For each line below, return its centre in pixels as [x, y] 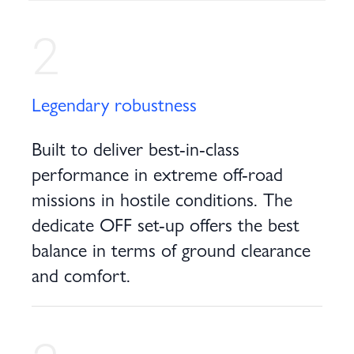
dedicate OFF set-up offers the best [166, 224]
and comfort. [81, 274]
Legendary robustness [114, 104]
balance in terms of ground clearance [171, 249]
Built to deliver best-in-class [136, 148]
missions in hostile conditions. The [162, 198]
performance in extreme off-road [157, 173]
